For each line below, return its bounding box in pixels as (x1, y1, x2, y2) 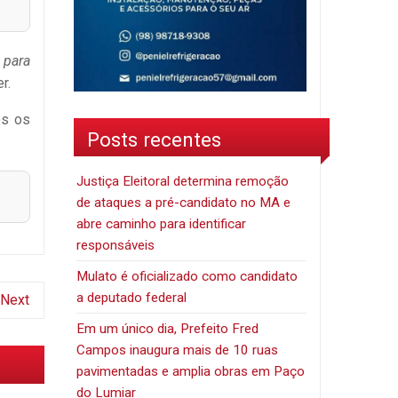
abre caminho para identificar (76, 215, 247, 232)
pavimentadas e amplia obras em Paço (76, 362, 306, 379)
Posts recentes (87, 127, 221, 151)
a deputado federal (76, 289, 187, 306)
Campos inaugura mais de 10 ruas (76, 341, 279, 358)
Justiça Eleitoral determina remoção (76, 172, 290, 189)
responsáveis (76, 236, 155, 253)
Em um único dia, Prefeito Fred (76, 320, 259, 337)
